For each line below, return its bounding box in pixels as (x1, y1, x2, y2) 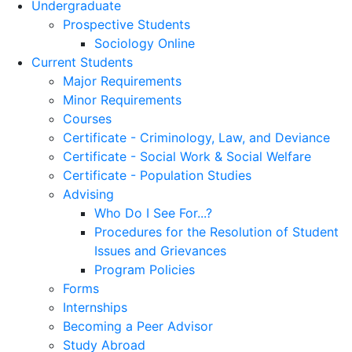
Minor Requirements (63, 92, 181, 108)
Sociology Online (94, 35, 195, 51)
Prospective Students (63, 16, 190, 32)
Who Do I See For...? (94, 205, 212, 221)
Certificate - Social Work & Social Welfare (63, 148, 311, 164)
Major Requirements (63, 73, 181, 89)
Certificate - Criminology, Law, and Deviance (63, 130, 330, 145)
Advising (63, 186, 114, 202)
